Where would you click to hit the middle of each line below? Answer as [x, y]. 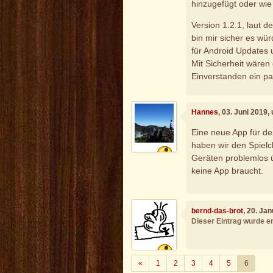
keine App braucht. [228, 171]
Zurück [153, 263]
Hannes [205, 112]
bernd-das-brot [218, 211]
